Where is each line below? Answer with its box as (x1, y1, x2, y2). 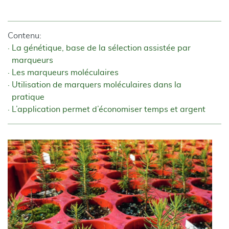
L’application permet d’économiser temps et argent (12, 105, 205, 113)
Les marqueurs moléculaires (12, 68, 119, 77)
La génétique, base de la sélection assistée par (12, 44, 191, 52)
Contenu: (8, 32, 41, 40)
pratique (12, 93, 44, 101)
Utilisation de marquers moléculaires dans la (12, 81, 181, 89)
